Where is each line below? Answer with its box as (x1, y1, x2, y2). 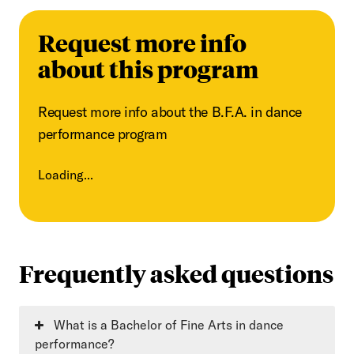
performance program (38, 125, 168, 144)
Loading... (38, 167, 93, 183)
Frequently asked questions (19, 258, 333, 289)
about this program (38, 53, 258, 85)
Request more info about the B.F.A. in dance (38, 103, 302, 122)
